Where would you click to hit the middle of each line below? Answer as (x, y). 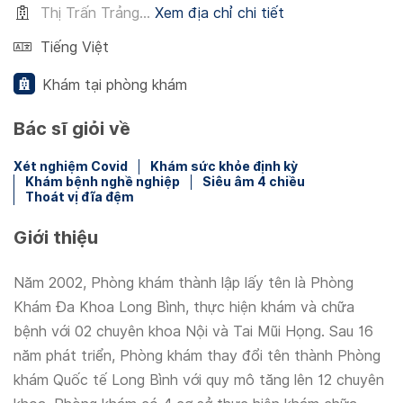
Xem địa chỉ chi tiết (219, 13)
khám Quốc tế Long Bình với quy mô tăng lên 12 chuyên (199, 380)
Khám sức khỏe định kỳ (224, 166)
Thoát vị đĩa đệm (80, 197)
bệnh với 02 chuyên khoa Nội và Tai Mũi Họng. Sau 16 (193, 331)
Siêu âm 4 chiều (254, 182)
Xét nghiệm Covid (71, 166)
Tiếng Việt (75, 47)
